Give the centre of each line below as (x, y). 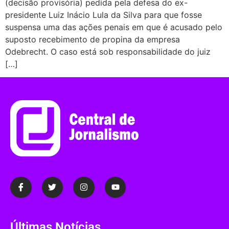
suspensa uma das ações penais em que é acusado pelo (114, 27)
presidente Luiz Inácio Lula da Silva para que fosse (104, 15)
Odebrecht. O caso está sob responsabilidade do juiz (108, 51)
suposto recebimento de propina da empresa (93, 39)
